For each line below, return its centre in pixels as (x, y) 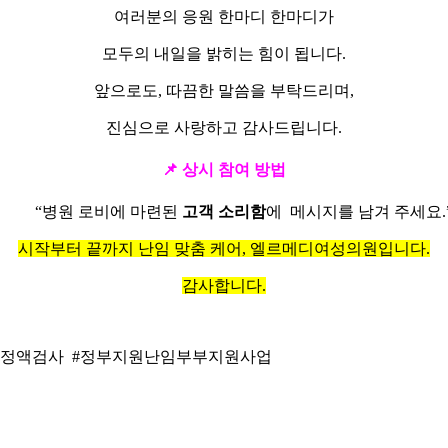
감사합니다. (224, 286)
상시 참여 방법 (232, 169)
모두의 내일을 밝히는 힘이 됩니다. (224, 53)
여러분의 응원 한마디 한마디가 (224, 16)
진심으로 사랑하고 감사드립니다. (224, 127)
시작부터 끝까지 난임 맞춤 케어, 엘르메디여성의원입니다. (224, 249)
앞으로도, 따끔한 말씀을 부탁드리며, (224, 90)
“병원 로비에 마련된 (108, 212)
